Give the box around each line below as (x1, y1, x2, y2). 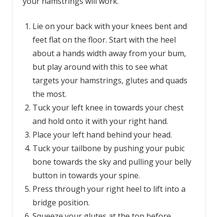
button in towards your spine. (32, 170, 142, 181)
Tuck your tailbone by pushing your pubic (32, 142, 185, 154)
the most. (32, 88, 68, 99)
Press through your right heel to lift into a (32, 183, 186, 194)
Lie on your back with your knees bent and (32, 20, 187, 31)
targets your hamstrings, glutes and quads (32, 75, 187, 86)
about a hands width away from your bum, (32, 47, 186, 59)
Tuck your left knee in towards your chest (32, 102, 184, 113)
